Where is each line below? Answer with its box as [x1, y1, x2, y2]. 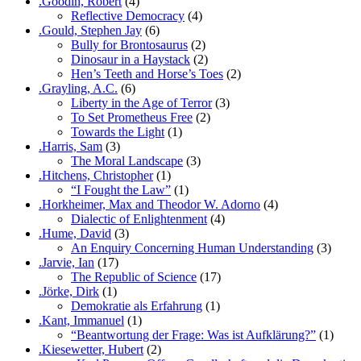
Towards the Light [71, 124, 164, 139]
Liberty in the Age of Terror [71, 95, 212, 110]
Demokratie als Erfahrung [71, 298, 202, 313]
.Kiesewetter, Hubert [39, 342, 143, 356]
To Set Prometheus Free [71, 110, 193, 124]
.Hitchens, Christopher [39, 168, 153, 182]
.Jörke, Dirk [39, 284, 99, 298]
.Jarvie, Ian [39, 255, 94, 269]
